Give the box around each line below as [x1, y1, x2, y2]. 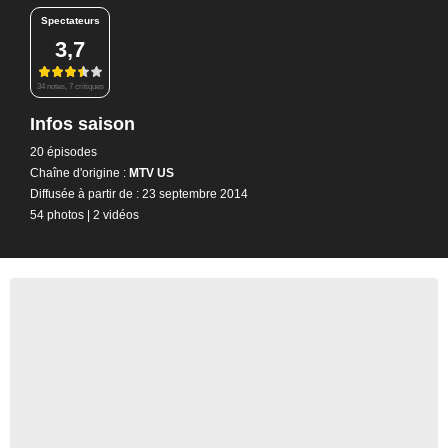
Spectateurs [40, 15, 100, 26]
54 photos [30, 207, 84, 222]
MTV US [126, 165, 174, 180]
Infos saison [30, 113, 135, 134]
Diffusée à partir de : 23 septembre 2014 [30, 186, 248, 201]
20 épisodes [30, 144, 97, 159]
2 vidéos [93, 207, 139, 222]
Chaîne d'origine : [30, 165, 126, 180]
